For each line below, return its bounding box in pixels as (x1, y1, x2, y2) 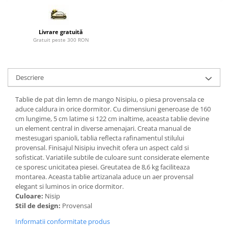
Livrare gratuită (39, 27, 83, 36)
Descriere (16, 72, 44, 82)
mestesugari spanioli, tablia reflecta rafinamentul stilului (15, 133, 184, 142)
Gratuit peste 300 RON (33, 36, 89, 43)
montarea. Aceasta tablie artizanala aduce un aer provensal (15, 172, 193, 181)
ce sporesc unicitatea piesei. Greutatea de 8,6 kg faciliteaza (15, 162, 190, 172)
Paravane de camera (8, 7, 78, 16)
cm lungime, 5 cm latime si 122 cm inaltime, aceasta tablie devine (15, 113, 209, 123)
